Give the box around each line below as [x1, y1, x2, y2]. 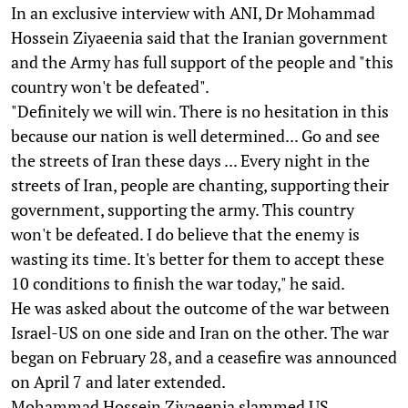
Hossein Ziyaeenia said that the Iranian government [11, 25, 388, 48]
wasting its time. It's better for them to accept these [11, 247, 384, 270]
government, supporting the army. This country [11, 198, 354, 220]
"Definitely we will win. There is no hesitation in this [11, 99, 389, 122]
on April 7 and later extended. [11, 370, 226, 393]
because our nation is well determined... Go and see [11, 124, 380, 147]
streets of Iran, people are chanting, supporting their [11, 173, 389, 196]
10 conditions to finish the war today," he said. [11, 271, 345, 294]
